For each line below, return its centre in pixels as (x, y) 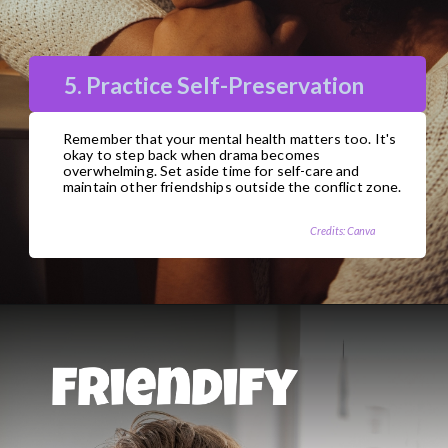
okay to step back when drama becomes (192, 154)
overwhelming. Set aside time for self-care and (211, 170)
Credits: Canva (342, 231)
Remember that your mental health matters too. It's (230, 138)
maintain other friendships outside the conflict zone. (232, 186)
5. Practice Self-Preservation (214, 85)
